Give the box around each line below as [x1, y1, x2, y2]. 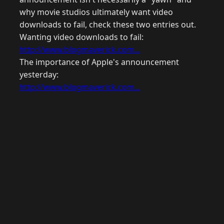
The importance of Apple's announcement [19, 56, 179, 68]
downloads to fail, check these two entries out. [19, 19, 196, 30]
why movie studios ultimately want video [19, 6, 173, 18]
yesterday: [19, 69, 58, 80]
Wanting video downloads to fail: [19, 31, 143, 43]
